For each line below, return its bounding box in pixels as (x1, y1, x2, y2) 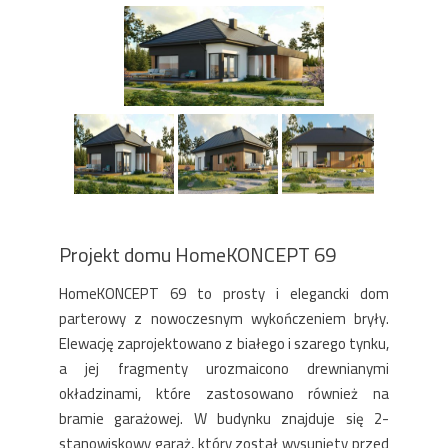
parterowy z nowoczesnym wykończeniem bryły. (59, 304, 389, 333)
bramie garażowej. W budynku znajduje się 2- (59, 404, 389, 433)
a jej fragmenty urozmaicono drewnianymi (59, 354, 389, 383)
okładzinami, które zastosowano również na (59, 379, 389, 408)
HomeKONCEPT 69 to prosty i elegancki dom (59, 279, 389, 308)
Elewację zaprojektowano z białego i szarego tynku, (59, 329, 389, 358)
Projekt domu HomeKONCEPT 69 (59, 236, 336, 273)
